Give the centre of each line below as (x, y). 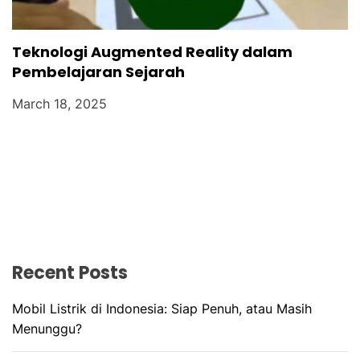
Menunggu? (47, 328)
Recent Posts (70, 272)
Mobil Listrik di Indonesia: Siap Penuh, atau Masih (162, 308)
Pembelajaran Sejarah (98, 72)
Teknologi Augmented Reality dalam (152, 51)
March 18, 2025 (59, 103)
